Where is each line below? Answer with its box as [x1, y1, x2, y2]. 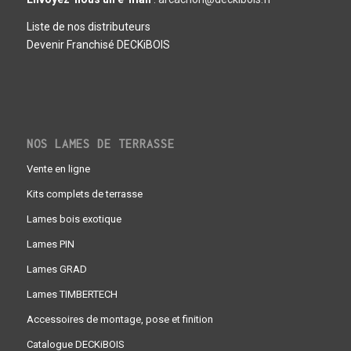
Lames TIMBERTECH [26, 288, 118, 300]
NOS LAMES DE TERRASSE [26, 136, 175, 150]
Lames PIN [26, 237, 74, 250]
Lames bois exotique [26, 212, 121, 225]
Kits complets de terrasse [26, 187, 143, 200]
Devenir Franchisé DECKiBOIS [26, 38, 170, 52]
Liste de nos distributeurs [26, 20, 150, 34]
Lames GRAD [26, 262, 87, 275]
